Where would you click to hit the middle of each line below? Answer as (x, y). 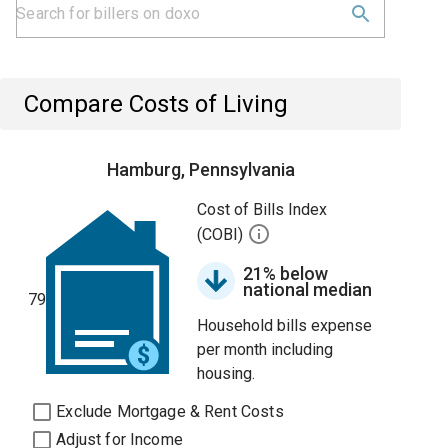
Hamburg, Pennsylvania (200, 169)
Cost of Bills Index (262, 209)
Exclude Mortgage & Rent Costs (170, 411)
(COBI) (222, 235)
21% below (286, 273)
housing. (226, 373)
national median (308, 289)
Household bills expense (285, 325)
